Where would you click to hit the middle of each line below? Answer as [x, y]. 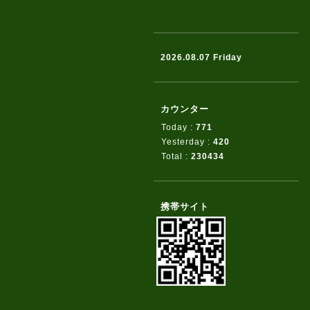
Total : [176, 156]
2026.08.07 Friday [201, 57]
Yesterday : [187, 142]
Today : [179, 127]
